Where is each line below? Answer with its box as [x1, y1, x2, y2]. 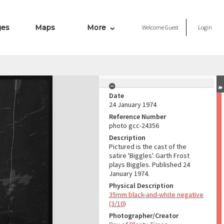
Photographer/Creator [109, 211, 178, 220]
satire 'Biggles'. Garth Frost [109, 151, 189, 160]
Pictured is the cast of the [109, 142, 186, 151]
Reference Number [109, 112, 166, 121]
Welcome [142, 23, 165, 31]
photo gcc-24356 [109, 121, 159, 130]
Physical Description [109, 181, 173, 190]
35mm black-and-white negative [109, 190, 203, 199]
